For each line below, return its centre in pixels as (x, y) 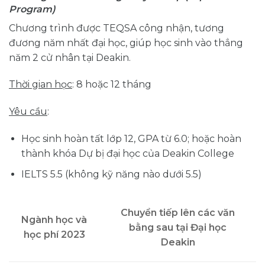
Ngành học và (54, 220)
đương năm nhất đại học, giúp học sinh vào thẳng (126, 43)
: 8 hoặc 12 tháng (112, 85)
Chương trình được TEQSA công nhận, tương (117, 28)
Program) (32, 9)
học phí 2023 (54, 235)
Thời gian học (41, 85)
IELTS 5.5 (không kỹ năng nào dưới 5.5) (111, 174)
